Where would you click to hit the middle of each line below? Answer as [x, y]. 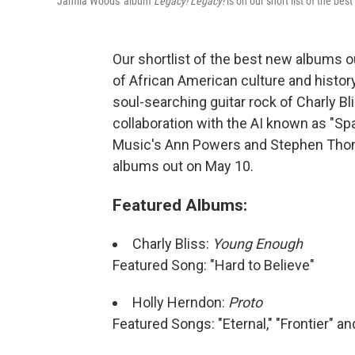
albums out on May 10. [183, 166]
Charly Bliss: [172, 244]
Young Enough [258, 244]
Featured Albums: [180, 205]
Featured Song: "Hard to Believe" [214, 265]
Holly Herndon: [180, 302]
